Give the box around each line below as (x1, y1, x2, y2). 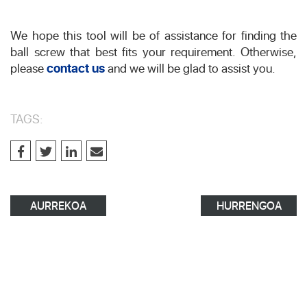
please (10, 59, 47, 76)
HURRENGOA (216, 197, 282, 212)
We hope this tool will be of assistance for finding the (10, 26, 297, 43)
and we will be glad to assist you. (105, 59, 275, 76)
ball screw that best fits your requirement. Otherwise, (10, 42, 297, 60)
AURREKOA (30, 197, 86, 212)
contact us (47, 59, 105, 76)
